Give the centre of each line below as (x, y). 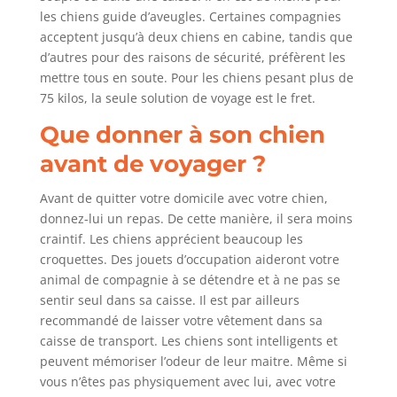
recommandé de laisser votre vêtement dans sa (181, 321)
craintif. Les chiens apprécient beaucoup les (171, 239)
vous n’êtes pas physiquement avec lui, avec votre (187, 382)
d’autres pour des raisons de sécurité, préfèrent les (192, 58)
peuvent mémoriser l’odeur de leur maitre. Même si (193, 362)
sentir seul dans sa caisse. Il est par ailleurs (169, 300)
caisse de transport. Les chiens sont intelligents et (188, 341)
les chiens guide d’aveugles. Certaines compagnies (190, 17)
